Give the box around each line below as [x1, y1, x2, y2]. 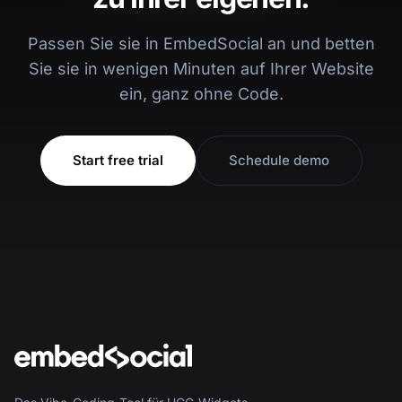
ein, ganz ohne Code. [118, 84, 284, 104]
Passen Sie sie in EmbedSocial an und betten [27, 34, 375, 54]
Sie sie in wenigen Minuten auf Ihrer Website [28, 59, 374, 79]
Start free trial [72, 152, 163, 170]
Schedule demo [228, 152, 329, 170]
